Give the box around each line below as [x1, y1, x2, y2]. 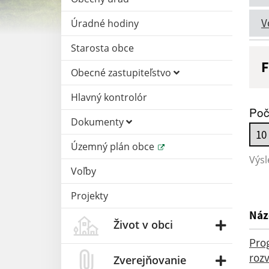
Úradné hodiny [71, 16, 139, 30]
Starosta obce [71, 41, 134, 55]
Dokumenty [71, 115, 126, 128]
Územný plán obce [71, 139, 157, 153]
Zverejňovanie [113, 252, 186, 267]
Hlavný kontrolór [71, 90, 147, 104]
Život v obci [113, 217, 173, 232]
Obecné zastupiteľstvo [71, 65, 174, 79]
